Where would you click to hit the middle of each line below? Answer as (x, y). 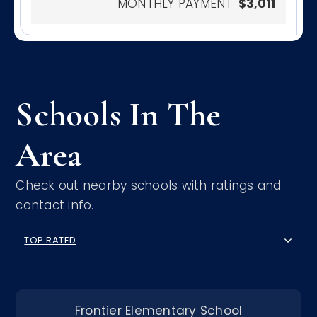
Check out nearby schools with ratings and (149, 185)
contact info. (55, 205)
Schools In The (119, 114)
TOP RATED (50, 241)
